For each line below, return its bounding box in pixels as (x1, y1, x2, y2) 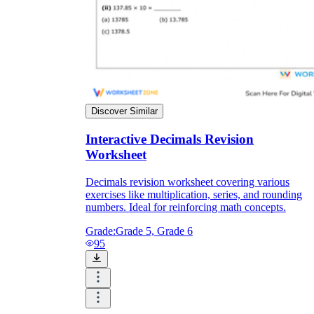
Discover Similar (91, 106, 158, 117)
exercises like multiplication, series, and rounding (86, 188, 302, 200)
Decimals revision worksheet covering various (86, 175, 289, 188)
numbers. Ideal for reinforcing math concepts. (86, 200, 286, 213)
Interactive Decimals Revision (86, 132, 254, 147)
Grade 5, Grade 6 (116, 224, 193, 237)
